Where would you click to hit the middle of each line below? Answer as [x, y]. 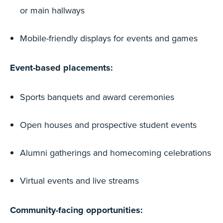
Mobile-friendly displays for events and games [109, 38]
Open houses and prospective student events [108, 125]
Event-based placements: [61, 68]
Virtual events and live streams [79, 180]
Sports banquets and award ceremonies [97, 97]
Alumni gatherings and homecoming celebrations [115, 153]
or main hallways [52, 10]
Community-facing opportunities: [76, 210]
